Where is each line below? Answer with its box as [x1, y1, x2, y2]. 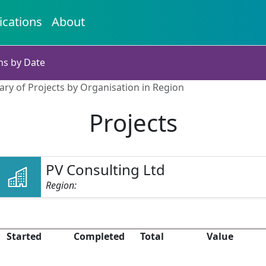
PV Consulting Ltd [46, 160, 166, 179]
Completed [73, 230, 125, 243]
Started [7, 230, 42, 243]
